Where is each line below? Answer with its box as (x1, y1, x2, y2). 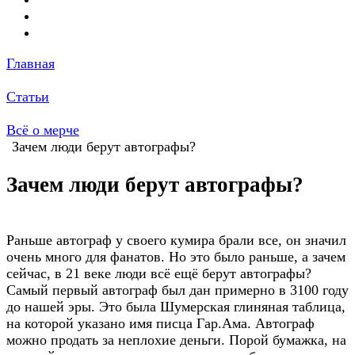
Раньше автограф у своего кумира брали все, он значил (6, 231, 346, 248)
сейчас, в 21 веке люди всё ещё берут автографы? (6, 265, 311, 281)
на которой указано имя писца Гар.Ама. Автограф (6, 315, 315, 331)
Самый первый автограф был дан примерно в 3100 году (6, 281, 349, 298)
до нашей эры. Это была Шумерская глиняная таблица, (6, 298, 345, 315)
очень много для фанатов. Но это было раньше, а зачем (6, 248, 345, 265)
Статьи (6, 89, 49, 105)
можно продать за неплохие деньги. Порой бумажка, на (6, 331, 346, 348)
